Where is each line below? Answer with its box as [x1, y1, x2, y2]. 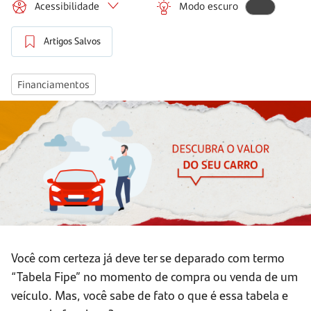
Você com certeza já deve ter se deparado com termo [11, 249, 285, 267]
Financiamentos [17, 78, 90, 92]
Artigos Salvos [44, 35, 101, 48]
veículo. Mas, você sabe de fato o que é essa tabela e [11, 286, 288, 304]
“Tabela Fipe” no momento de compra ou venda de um [11, 267, 298, 285]
